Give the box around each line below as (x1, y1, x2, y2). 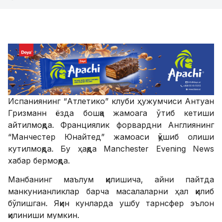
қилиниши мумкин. (8, 210, 79, 221)
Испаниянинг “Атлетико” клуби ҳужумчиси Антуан (8, 96, 214, 107)
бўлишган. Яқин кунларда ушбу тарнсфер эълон (8, 198, 214, 209)
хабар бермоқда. (8, 156, 70, 166)
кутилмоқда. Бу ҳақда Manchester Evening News (8, 144, 214, 154)
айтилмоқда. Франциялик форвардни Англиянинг (8, 120, 214, 130)
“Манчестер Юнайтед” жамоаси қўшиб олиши (8, 132, 214, 142)
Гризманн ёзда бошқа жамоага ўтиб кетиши (8, 108, 214, 118)
